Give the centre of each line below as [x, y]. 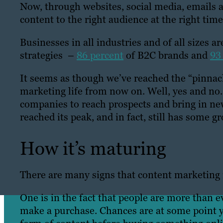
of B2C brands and [167, 55]
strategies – [48, 55]
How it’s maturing [93, 148]
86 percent [100, 55]
